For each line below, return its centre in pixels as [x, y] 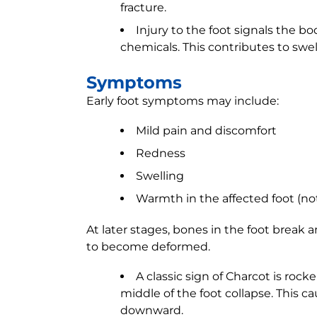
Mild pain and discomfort [206, 131]
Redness [161, 153]
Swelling [160, 176]
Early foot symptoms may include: [183, 101]
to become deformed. [148, 247]
